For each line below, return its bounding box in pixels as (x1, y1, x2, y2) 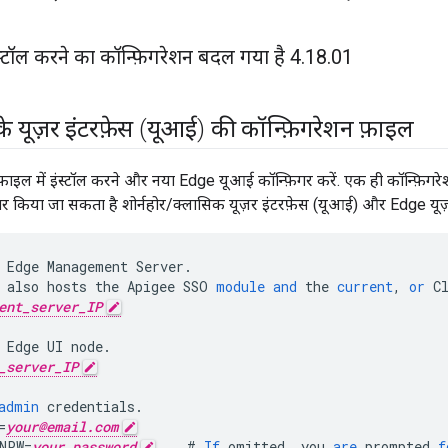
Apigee (127, 277, 175, 297)
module (216, 277, 265, 297)
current (337, 277, 393, 297)
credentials (47, 397, 135, 417)
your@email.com (6, 417, 118, 437)
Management (47, 257, 128, 277)
